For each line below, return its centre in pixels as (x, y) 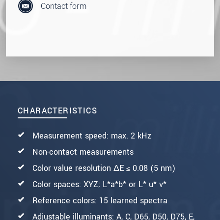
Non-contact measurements (83, 152)
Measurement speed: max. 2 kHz (92, 136)
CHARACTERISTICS (57, 111)
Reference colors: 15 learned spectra (100, 201)
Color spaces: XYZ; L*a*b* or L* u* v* (99, 185)
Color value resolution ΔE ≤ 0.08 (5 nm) (104, 168)
